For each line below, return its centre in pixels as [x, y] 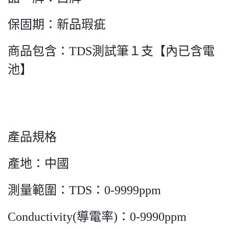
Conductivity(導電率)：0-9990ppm [97, 217]
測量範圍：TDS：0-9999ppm [84, 190]
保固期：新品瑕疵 [57, 25]
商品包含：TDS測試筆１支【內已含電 [111, 51]
